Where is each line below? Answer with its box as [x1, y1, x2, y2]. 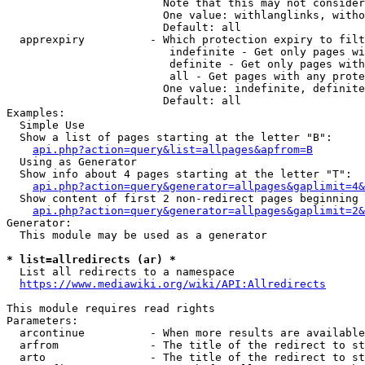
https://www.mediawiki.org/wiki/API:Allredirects [20, 278, 326, 290]
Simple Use [7, 119, 85, 131]
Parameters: [7, 314, 78, 327]
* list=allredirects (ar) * [7, 253, 176, 266]
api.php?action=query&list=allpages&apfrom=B [33, 143, 313, 156]
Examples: [7, 107, 65, 119]
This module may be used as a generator [7, 229, 267, 241]
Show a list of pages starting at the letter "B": [7, 131, 332, 143]
